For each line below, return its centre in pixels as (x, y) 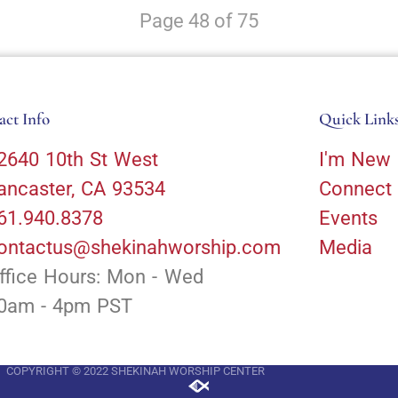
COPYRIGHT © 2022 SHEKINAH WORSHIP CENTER (135, 370)
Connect (355, 188)
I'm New (355, 159)
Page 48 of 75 (199, 20)
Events (348, 218)
